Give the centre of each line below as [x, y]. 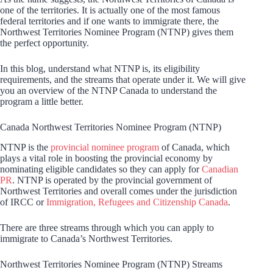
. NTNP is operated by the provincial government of [112, 180]
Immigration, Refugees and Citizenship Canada [137, 202]
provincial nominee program [105, 147]
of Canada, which [194, 147]
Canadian [220, 169]
